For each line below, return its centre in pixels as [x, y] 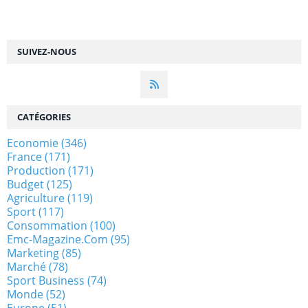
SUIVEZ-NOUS [47, 51]
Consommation [47, 225]
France [24, 156]
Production [36, 170]
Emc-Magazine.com [57, 239]
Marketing [33, 253]
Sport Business [46, 280]
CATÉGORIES [44, 117]
